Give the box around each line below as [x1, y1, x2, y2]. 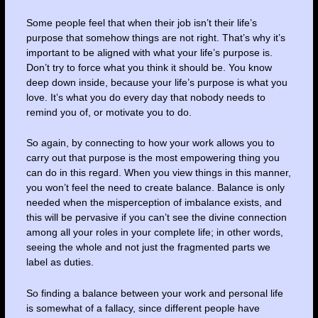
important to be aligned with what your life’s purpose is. [26, 47, 273, 59]
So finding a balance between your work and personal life [26, 287, 283, 299]
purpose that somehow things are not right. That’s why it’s [26, 32, 285, 44]
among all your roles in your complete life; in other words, [26, 226, 283, 238]
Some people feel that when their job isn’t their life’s [26, 17, 257, 29]
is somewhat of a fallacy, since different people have [26, 302, 260, 314]
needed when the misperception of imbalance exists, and [26, 197, 282, 209]
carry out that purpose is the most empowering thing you [26, 152, 280, 164]
